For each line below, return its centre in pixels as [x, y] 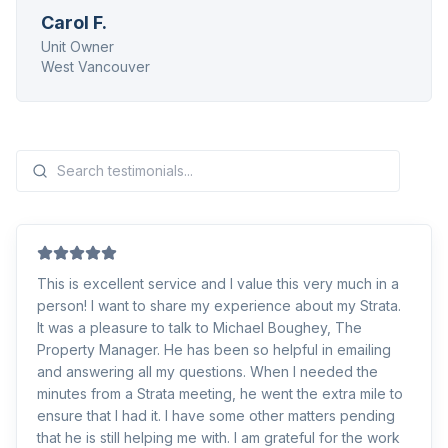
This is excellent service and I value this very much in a [218, 283]
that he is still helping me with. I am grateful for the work [218, 437]
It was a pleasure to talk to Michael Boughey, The [199, 327]
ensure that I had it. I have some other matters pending [216, 415]
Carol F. [74, 22]
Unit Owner [77, 46]
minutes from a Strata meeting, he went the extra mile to [220, 393]
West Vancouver [95, 66]
